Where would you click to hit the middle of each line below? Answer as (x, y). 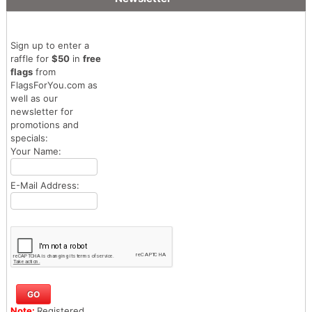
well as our (34, 98)
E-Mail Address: (45, 185)
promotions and (44, 124)
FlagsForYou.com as (54, 85)
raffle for (31, 58)
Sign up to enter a (49, 45)
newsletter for (41, 111)
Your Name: (36, 151)
